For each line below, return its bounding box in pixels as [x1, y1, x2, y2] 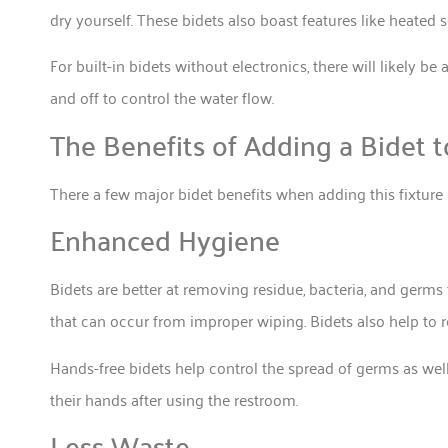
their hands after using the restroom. [50, 384, 302, 413]
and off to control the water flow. [50, 83, 282, 112]
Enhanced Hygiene [50, 214, 280, 265]
